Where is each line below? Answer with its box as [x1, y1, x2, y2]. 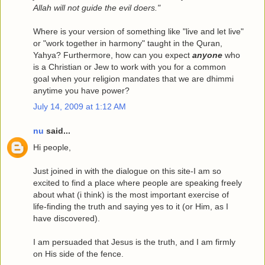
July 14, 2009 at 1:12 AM [33, 101, 126, 111]
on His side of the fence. [33, 248, 124, 258]
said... [44, 126, 70, 136]
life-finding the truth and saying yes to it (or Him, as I [33, 201, 228, 211]
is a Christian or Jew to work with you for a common [33, 62, 226, 72]
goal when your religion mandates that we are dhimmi [33, 73, 234, 83]
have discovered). [33, 213, 100, 223]
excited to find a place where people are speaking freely [33, 177, 242, 188]
